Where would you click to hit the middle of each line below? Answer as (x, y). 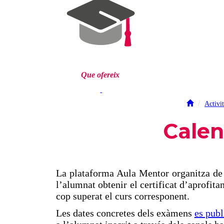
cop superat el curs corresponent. (122, 196)
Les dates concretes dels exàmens (125, 213)
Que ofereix (100, 74)
